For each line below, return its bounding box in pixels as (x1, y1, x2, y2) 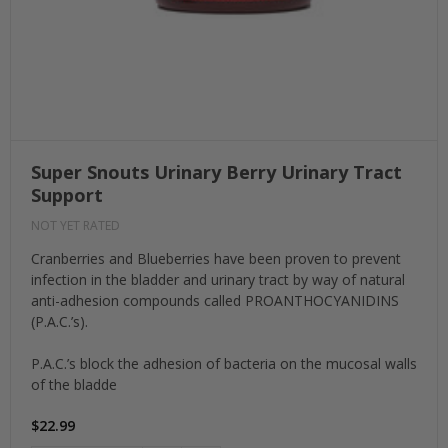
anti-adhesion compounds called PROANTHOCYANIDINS (31, 291, 399, 311)
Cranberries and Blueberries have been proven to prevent (31, 249, 401, 269)
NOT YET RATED (31, 217, 120, 235)
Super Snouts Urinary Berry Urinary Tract (31, 160, 402, 185)
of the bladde (31, 375, 117, 395)
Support (31, 183, 103, 208)
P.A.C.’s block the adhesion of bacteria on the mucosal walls (31, 354, 417, 374)
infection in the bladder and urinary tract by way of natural (31, 270, 405, 290)
